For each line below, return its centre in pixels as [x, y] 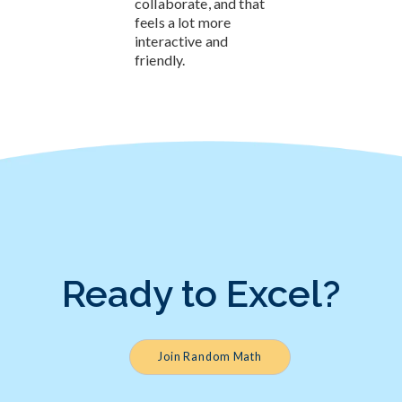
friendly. [160, 59]
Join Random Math [210, 356]
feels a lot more [183, 22]
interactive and [182, 40]
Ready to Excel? [201, 293]
